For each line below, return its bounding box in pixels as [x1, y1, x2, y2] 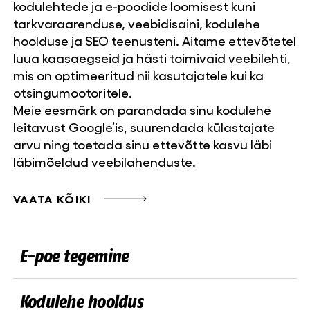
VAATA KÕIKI [12, 192, 91, 206]
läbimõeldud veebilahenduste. [12, 154, 196, 170]
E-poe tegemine [19, 244, 129, 266]
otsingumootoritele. [12, 84, 132, 100]
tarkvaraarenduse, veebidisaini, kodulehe [12, 15, 260, 31]
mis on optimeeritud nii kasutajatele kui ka [12, 67, 264, 83]
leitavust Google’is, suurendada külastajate [12, 119, 275, 135]
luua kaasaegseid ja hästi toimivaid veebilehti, [12, 50, 291, 66]
